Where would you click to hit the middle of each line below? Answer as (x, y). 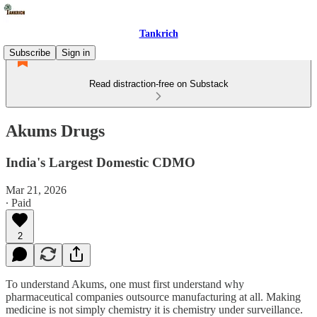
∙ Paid (18, 202)
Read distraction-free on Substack (158, 84)
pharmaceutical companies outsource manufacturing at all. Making (153, 296)
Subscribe (30, 53)
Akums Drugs (55, 131)
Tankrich (158, 34)
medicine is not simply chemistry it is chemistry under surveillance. (154, 309)
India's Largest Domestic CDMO (100, 162)
